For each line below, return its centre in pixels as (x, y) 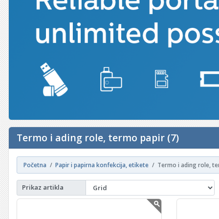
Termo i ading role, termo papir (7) (98, 137)
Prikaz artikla (43, 187)
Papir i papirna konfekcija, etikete (102, 165)
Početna (35, 165)
